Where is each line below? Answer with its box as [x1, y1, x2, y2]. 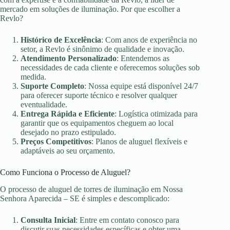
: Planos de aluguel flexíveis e [91, 137, 187, 146]
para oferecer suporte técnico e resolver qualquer [21, 91, 177, 100]
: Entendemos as [117, 54, 169, 63]
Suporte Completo [21, 82, 84, 91]
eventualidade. [21, 100, 67, 109]
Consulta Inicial [21, 215, 75, 224]
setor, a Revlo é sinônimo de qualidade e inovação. [21, 45, 184, 54]
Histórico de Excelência [21, 35, 101, 45]
